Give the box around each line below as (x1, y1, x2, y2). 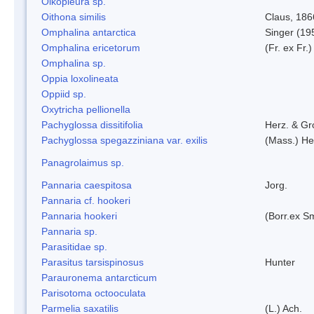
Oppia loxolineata (41, 72, 118, 84)
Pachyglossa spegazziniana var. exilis (41, 134, 207, 146)
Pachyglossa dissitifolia (41, 118, 143, 130)
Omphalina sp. (41, 57, 106, 69)
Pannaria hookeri (41, 210, 117, 221)
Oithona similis (41, 11, 106, 22)
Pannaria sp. (41, 225, 97, 237)
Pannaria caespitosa (41, 179, 132, 191)
